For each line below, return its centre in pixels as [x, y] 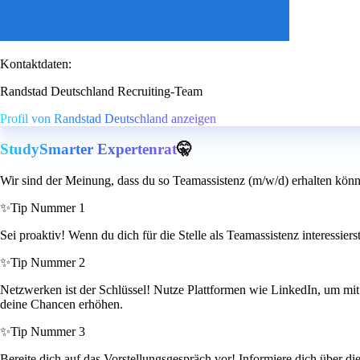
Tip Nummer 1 [48, 208]
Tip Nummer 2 [48, 263]
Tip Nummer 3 [48, 332]
